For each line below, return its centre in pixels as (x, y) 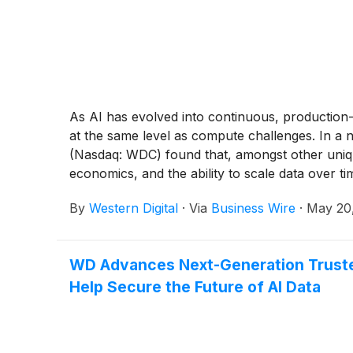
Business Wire (253, 208)
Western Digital (134, 208)
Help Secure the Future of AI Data (195, 287)
